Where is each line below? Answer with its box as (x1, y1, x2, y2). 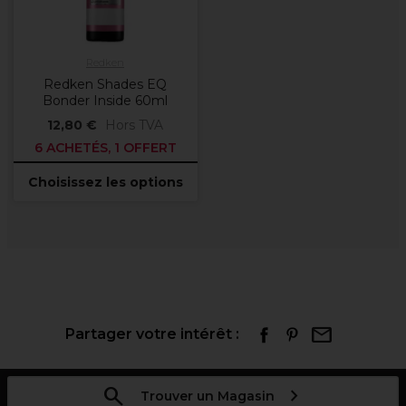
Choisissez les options (27, 174, 183, 190)
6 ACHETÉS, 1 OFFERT (34, 140, 177, 156)
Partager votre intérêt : (65, 325, 239, 343)
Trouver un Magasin (140, 388, 275, 404)
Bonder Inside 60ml (43, 92, 168, 109)
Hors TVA (105, 117, 163, 133)
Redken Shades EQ (43, 76, 167, 92)
